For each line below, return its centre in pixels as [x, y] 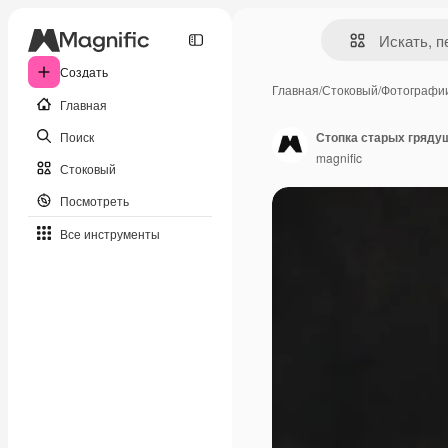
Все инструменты [110, 233]
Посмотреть [94, 200]
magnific [339, 157]
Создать [84, 71]
